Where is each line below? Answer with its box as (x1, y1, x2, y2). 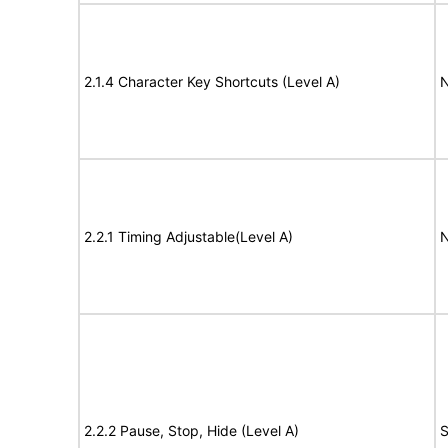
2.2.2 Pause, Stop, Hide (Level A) (84, 422, 299, 439)
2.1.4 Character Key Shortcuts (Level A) (84, 73, 340, 90)
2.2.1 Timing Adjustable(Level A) (84, 228, 293, 245)
